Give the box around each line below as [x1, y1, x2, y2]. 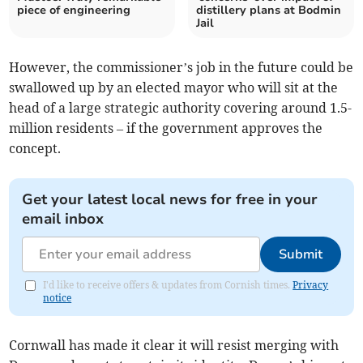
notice [43, 292, 72, 305]
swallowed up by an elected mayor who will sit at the [9, 79, 339, 96]
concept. [9, 140, 62, 157]
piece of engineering [17, 2, 131, 19]
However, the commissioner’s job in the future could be [9, 59, 354, 76]
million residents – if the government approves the [9, 120, 323, 137]
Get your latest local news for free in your [22, 190, 318, 210]
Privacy [293, 279, 329, 292]
